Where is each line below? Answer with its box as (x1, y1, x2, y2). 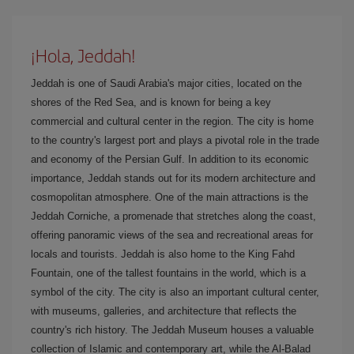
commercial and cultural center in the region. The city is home (31, 115, 314, 127)
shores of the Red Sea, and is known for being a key (31, 96, 271, 108)
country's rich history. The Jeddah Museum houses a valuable (31, 324, 314, 336)
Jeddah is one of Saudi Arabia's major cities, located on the (31, 77, 302, 89)
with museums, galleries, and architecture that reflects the (31, 305, 296, 317)
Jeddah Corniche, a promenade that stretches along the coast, (31, 210, 316, 222)
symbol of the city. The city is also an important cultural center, (31, 286, 319, 298)
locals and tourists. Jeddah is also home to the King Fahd (31, 248, 295, 260)
